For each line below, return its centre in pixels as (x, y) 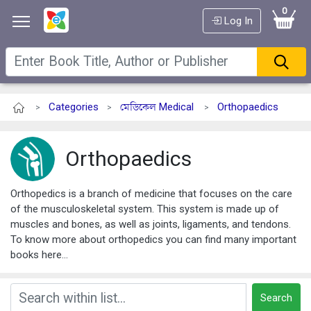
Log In (237, 21)
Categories (74, 107)
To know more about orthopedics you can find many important (153, 240)
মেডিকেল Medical (157, 107)
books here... (39, 255)
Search (276, 298)
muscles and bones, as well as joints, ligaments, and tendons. (151, 225)
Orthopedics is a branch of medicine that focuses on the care (151, 194)
